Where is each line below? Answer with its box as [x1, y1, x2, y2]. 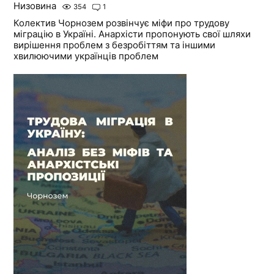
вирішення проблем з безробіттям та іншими [13, 39, 216, 51]
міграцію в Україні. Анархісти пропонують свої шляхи [13, 28, 251, 40]
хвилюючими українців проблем [13, 50, 159, 62]
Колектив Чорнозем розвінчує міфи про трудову [13, 17, 230, 29]
